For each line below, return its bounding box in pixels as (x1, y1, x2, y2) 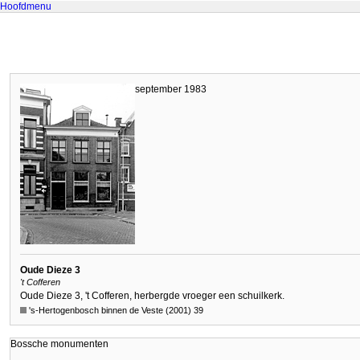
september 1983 (135, 84, 207, 95)
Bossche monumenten (10, 338, 108, 350)
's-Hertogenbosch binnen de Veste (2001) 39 (27, 305, 203, 316)
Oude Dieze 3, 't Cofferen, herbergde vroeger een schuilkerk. (20, 289, 284, 301)
